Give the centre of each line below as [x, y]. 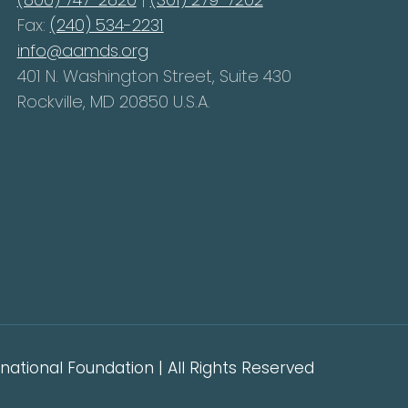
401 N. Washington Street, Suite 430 [154, 76]
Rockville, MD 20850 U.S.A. [113, 102]
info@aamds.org [82, 51]
